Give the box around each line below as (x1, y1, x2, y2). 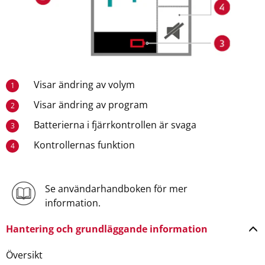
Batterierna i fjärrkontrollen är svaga (34, 118, 197, 132)
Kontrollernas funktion (34, 138, 135, 152)
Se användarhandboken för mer (44, 182, 188, 196)
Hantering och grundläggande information (6, 222, 208, 236)
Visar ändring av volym (34, 78, 135, 92)
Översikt (6, 248, 43, 262)
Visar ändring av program (34, 98, 148, 112)
